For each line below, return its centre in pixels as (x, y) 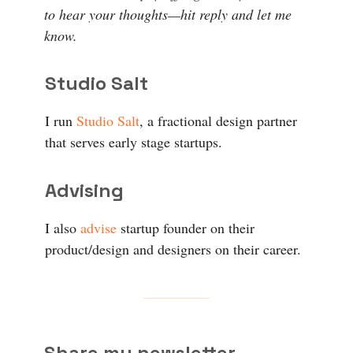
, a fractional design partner (218, 120)
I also (63, 227)
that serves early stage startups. (134, 141)
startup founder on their (188, 227)
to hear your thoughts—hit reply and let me (168, 14)
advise (100, 227)
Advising (84, 190)
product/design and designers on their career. (173, 249)
